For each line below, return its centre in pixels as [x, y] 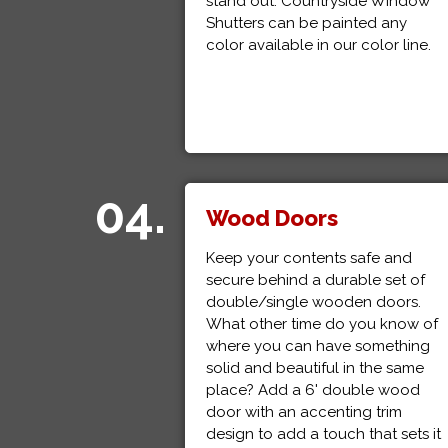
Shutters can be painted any [306, 23]
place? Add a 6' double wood [312, 390]
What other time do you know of [321, 324]
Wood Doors [271, 218]
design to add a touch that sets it [323, 434]
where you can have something [317, 346]
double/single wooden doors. [313, 302]
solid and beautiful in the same [314, 368]
